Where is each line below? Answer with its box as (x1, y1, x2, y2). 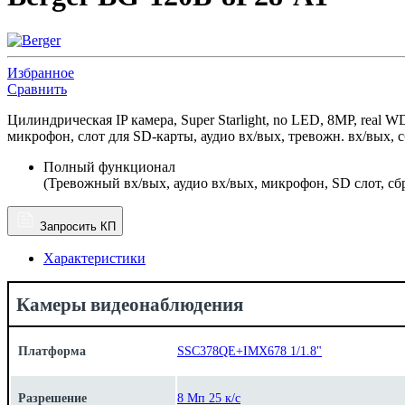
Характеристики (43, 250, 146, 266)
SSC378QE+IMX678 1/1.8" (177, 344, 322, 359)
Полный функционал (43, 158, 175, 174)
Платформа (18, 343, 86, 358)
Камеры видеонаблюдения (16, 293, 243, 315)
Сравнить (7, 80, 67, 97)
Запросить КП (40, 219, 116, 233)
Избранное (7, 64, 74, 80)
